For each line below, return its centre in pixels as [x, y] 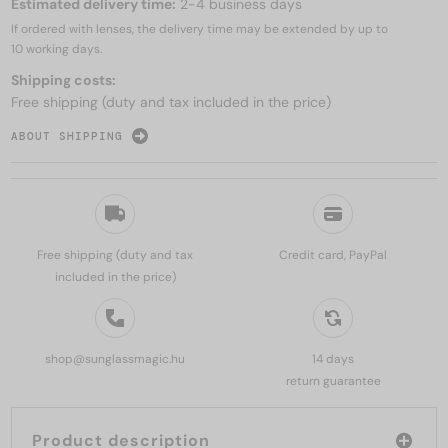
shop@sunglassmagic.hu [115, 358]
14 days [333, 358]
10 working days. [56, 49]
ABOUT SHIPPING [67, 135]
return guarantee [333, 380]
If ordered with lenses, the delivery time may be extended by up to [199, 29]
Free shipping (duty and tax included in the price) [171, 102]
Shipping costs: [63, 80]
